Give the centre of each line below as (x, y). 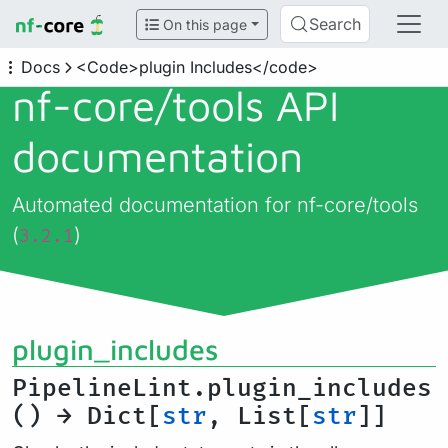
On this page (203, 24)
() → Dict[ (87, 416)
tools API (255, 105)
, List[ (259, 416)
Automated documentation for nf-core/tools (215, 205)
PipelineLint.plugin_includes (222, 388)
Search (335, 24)
